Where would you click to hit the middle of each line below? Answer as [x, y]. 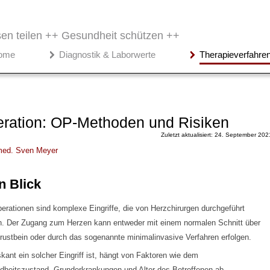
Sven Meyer [36, 150]
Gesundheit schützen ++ [121, 36]
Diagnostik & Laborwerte [107, 55]
